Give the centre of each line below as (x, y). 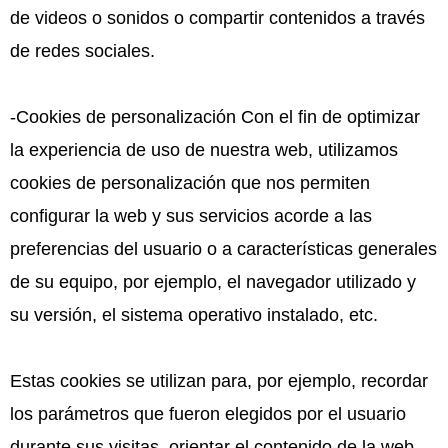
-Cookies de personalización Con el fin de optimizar (215, 116)
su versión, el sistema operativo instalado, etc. (194, 314)
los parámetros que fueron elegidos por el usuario (208, 413)
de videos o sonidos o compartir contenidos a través (217, 17)
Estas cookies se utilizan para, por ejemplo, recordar (219, 380)
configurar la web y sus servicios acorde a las (191, 215)
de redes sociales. (82, 50)
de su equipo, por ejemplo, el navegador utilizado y (213, 281)
